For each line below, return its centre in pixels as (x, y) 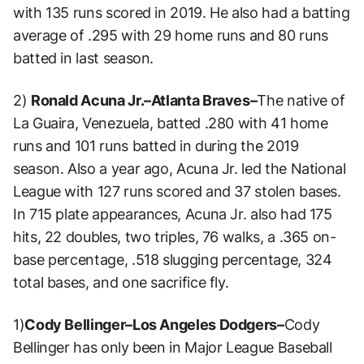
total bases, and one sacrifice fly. (121, 282)
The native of (301, 100)
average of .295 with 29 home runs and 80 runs (171, 35)
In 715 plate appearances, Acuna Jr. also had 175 (173, 214)
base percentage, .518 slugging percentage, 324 (173, 259)
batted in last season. (84, 58)
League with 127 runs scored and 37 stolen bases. (177, 191)
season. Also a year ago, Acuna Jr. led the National (180, 168)
